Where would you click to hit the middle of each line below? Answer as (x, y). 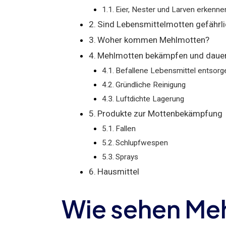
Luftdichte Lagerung (150, 99)
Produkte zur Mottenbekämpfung (160, 113)
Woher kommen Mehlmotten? (154, 40)
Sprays (127, 157)
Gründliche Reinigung (150, 84)
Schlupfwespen (142, 143)
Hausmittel (119, 171)
